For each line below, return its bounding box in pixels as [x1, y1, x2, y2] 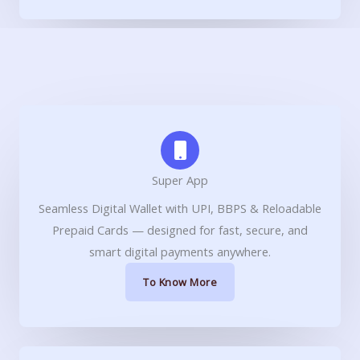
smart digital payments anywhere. [89, 243, 271, 260]
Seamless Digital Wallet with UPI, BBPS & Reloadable [39, 199, 321, 216]
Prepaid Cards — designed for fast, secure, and [52, 221, 308, 238]
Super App [152, 171, 208, 188]
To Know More [143, 274, 217, 289]
